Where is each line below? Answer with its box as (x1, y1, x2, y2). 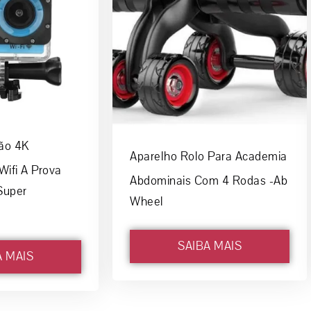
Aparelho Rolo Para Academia (130, 149, 287, 165)
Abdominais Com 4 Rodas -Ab (130, 173, 287, 190)
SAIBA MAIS (178, 238, 242, 255)
